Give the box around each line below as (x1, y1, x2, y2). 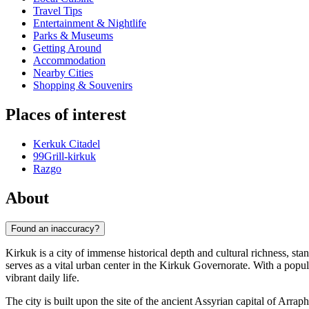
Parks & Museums (33, 30, 113, 42)
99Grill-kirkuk (33, 150, 96, 163)
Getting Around (33, 42, 101, 54)
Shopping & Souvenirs (33, 79, 132, 92)
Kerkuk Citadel (33, 138, 100, 150)
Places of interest (6, 106, 126, 124)
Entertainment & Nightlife (33, 17, 146, 30)
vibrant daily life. (6, 271, 79, 283)
